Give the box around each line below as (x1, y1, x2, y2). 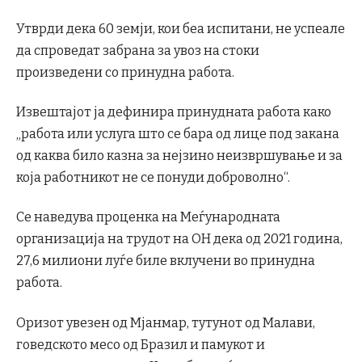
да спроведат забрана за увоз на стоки (16, 42, 259, 58)
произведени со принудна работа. (16, 64, 234, 80)
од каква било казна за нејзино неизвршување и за (16, 148, 343, 164)
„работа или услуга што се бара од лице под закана (16, 126, 339, 142)
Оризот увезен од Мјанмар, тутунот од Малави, (16, 314, 315, 330)
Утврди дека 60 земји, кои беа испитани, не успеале (16, 20, 345, 36)
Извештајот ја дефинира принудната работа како (16, 104, 331, 120)
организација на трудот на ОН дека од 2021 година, (16, 231, 343, 247)
